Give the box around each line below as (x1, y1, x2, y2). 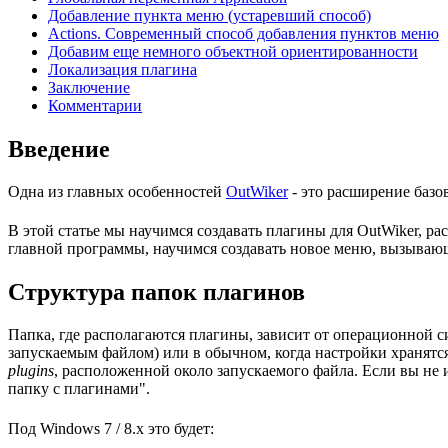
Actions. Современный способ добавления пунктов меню (48, 24, 439, 42)
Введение (8, 135, 110, 162)
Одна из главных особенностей (8, 182, 226, 200)
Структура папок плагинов (8, 279, 305, 306)
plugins (8, 362, 54, 380)
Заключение (48, 78, 130, 96)
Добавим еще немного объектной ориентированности (48, 42, 418, 60)
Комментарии (48, 96, 142, 114)
